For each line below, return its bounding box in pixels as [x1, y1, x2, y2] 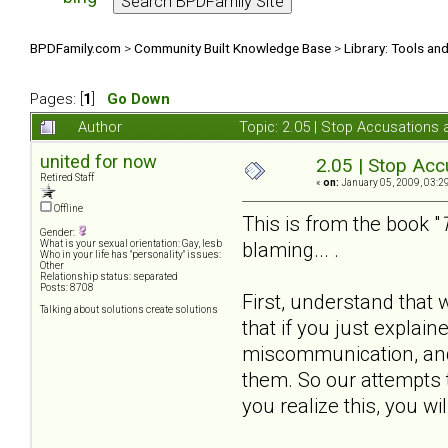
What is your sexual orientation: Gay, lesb [40, 238, 222, 250]
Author [78, 118, 122, 137]
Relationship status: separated [40, 271, 178, 283]
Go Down [107, 90, 170, 109]
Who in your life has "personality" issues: [40, 249, 221, 261]
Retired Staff [40, 172, 94, 184]
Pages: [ [30, 90, 83, 109]
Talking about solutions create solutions [40, 304, 218, 316]
